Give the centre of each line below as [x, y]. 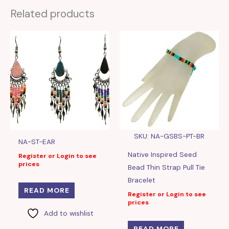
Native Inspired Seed [163, 155]
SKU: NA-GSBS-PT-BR [169, 136]
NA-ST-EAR [37, 142]
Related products [52, 14]
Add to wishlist [68, 213]
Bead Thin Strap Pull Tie [167, 167]
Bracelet [142, 180]
